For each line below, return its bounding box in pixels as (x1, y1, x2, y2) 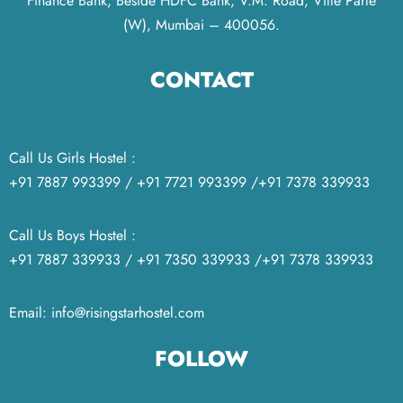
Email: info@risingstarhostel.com (9, 302, 204, 323)
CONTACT (149, 64, 254, 95)
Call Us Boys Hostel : (9, 225, 136, 246)
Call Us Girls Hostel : (9, 148, 136, 168)
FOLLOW (155, 343, 248, 374)
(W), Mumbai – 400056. (123, 14, 280, 35)
